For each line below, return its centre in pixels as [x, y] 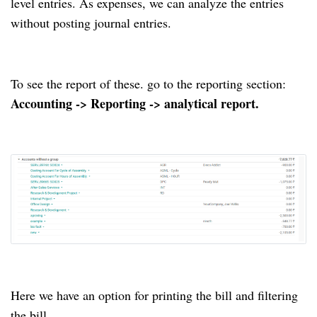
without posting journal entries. [91, 22]
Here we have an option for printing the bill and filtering [154, 295]
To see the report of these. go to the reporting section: [148, 83]
